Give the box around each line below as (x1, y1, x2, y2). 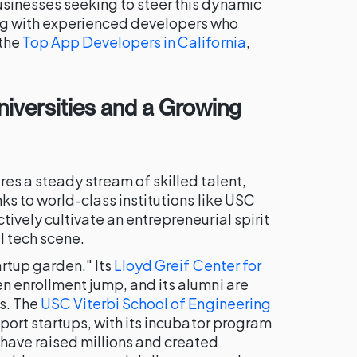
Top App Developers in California (22, 33, 246, 51)
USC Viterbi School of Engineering (40, 294, 271, 312)
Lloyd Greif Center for (114, 256, 261, 274)
